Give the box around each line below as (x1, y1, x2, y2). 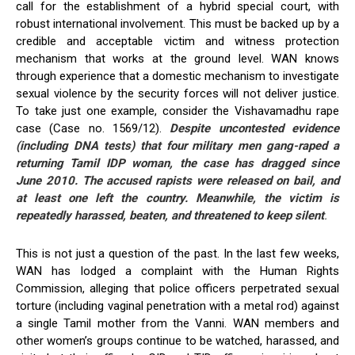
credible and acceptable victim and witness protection (16, 33, 339, 48)
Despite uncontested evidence (170, 120, 340, 136)
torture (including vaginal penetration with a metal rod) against (16, 298, 339, 313)
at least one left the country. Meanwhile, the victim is (16, 190, 339, 205)
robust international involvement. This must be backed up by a (16, 16, 339, 31)
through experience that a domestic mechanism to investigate (16, 68, 339, 83)
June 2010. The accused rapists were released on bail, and (16, 173, 339, 188)
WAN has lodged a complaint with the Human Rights (16, 263, 339, 278)
